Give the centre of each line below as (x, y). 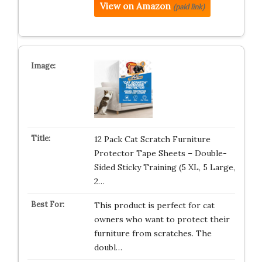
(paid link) (189, 7)
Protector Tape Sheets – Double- (160, 153)
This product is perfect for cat (154, 205)
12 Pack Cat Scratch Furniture (152, 139)
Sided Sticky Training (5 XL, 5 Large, (164, 167)
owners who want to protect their (162, 219)
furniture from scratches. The (153, 233)
